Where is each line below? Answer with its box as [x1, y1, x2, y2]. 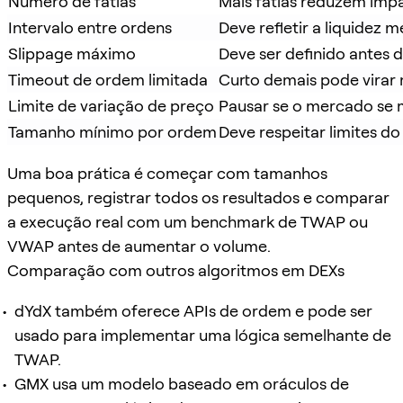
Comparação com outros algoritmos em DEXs [7, 260, 345, 280]
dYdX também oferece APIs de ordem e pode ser [14, 300, 372, 320]
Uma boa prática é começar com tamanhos [7, 163, 327, 183]
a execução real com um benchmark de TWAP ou [7, 211, 368, 231]
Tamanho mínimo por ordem [8, 121, 217, 141]
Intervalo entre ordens [8, 17, 172, 37]
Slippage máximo [8, 43, 136, 63]
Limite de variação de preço [8, 95, 214, 115]
